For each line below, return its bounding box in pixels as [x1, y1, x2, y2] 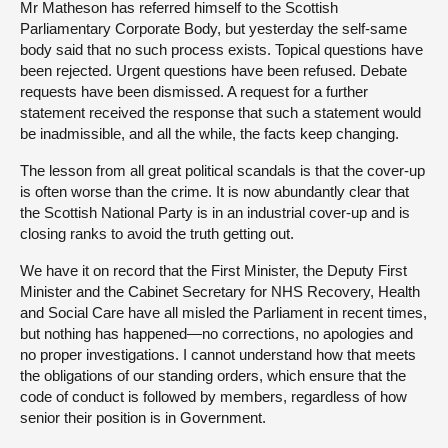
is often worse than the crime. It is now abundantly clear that [20, 183, 409, 200]
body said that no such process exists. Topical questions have [20, 41, 423, 58]
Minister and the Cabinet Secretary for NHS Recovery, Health [20, 283, 420, 300]
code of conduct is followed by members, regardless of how [20, 388, 407, 405]
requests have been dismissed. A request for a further [20, 83, 368, 100]
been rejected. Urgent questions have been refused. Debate [20, 62, 407, 79]
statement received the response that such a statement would [20, 104, 421, 121]
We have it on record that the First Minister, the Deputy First [20, 262, 407, 279]
